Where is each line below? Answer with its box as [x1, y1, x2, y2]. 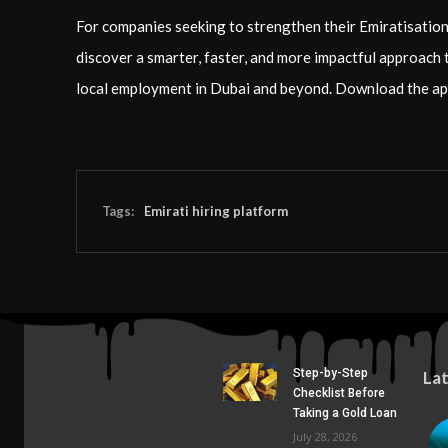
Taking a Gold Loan [293, 406, 398, 420]
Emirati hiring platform [144, 203, 288, 219]
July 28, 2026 [293, 429, 358, 444]
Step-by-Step [293, 366, 369, 380]
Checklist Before [293, 386, 386, 400]
